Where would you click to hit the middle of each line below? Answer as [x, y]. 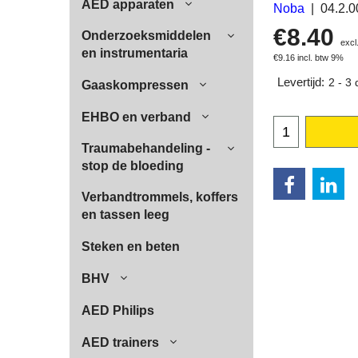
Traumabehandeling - [146, 148]
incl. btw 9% [320, 57]
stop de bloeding [133, 166]
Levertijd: [301, 82]
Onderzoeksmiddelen [146, 36]
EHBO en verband [136, 117]
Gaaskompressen [135, 85]
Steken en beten [131, 247]
